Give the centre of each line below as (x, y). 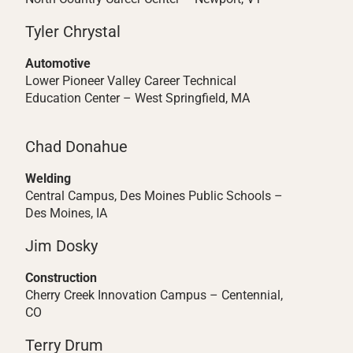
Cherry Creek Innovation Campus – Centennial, (154, 295)
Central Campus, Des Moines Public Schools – (154, 196)
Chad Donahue (76, 147)
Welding (48, 178)
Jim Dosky (61, 246)
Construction (61, 278)
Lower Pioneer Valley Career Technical (131, 81)
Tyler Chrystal (73, 32)
